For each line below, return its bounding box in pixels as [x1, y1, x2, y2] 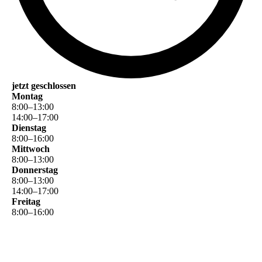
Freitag [12, 196, 40, 207]
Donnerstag [12, 165, 58, 175]
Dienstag [12, 123, 46, 133]
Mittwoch [12, 144, 50, 154]
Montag [12, 91, 43, 102]
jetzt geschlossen [12, 81, 76, 91]
